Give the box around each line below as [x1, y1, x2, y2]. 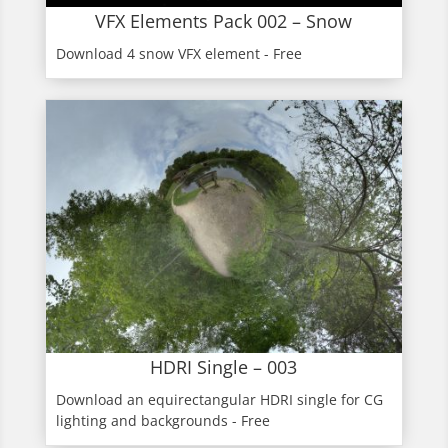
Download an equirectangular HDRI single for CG [55, 390, 383, 410]
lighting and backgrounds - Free [55, 411, 270, 431]
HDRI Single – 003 [150, 355, 298, 380]
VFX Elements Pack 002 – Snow [95, 9, 353, 34]
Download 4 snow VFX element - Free [55, 44, 302, 64]
